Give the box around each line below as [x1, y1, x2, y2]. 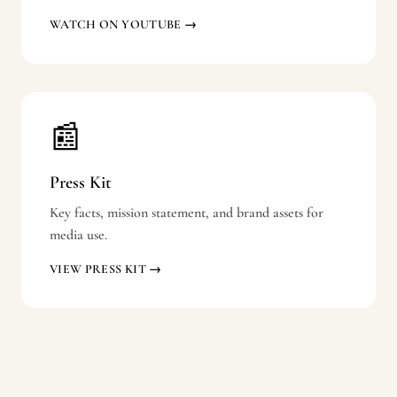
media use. [50, 226, 107, 244]
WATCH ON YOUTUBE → [50, 17, 198, 32]
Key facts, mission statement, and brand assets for [50, 204, 323, 222]
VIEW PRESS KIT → [50, 261, 162, 276]
